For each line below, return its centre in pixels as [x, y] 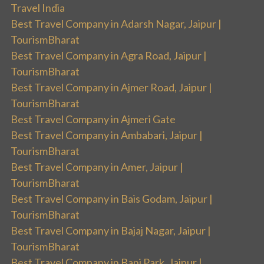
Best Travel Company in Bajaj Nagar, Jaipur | [111, 230]
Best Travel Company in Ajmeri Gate [93, 119]
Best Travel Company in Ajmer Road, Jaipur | [111, 87]
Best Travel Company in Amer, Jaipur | [97, 166]
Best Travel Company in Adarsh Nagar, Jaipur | [116, 23]
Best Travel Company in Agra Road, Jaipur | [109, 55]
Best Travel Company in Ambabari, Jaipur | [107, 135]
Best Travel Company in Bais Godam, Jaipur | [112, 198]
